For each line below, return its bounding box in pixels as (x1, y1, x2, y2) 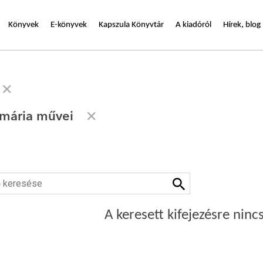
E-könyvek (50, 20, 87, 29)
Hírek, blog (223, 20, 261, 29)
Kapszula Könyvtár (99, 20, 164, 29)
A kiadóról (176, 20, 211, 29)
